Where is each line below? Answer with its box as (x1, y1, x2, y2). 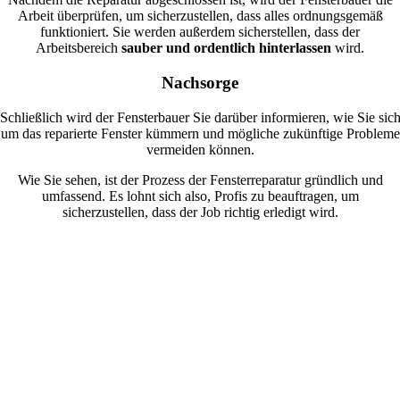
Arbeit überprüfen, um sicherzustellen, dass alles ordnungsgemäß (17, 8, 383, 24)
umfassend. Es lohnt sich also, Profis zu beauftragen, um (41, 187, 359, 204)
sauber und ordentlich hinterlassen (121, 40, 331, 56)
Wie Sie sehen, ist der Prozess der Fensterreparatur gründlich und (17, 171, 383, 187)
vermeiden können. (146, 141, 254, 157)
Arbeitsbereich (36, 40, 121, 56)
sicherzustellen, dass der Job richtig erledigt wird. (62, 204, 338, 220)
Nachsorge (162, 72, 238, 92)
